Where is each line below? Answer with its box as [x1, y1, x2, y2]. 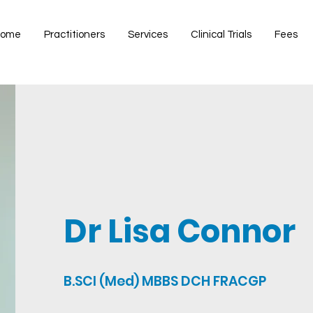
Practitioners [44, 29, 105, 40]
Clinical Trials [191, 29, 252, 40]
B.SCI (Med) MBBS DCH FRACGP [63, 272, 266, 291]
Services [128, 29, 168, 40]
